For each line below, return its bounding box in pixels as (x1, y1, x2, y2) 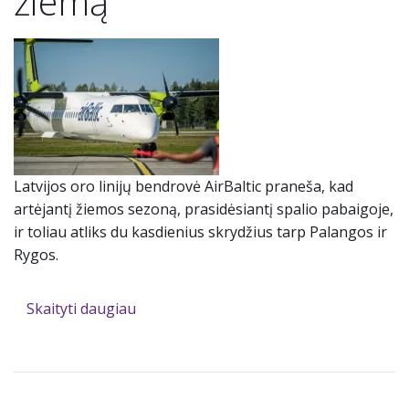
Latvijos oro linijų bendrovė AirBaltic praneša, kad (14, 176, 353, 197)
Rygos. (14, 245, 58, 266)
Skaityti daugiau (26, 299, 136, 320)
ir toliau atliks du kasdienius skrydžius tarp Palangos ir (14, 222, 387, 243)
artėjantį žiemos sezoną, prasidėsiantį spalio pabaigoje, (14, 199, 393, 220)
